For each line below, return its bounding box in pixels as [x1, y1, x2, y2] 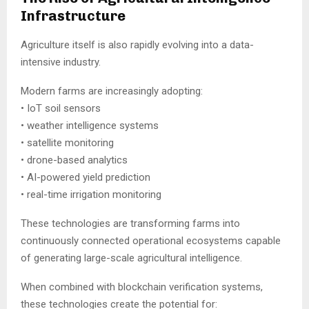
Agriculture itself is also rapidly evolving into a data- [21, 38, 254, 51]
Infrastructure [21, 7, 126, 24]
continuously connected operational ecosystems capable [21, 234, 281, 247]
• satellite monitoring [21, 136, 114, 149]
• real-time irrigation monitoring [21, 188, 161, 201]
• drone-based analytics [21, 153, 128, 166]
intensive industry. [21, 55, 101, 68]
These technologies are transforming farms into [21, 217, 240, 230]
